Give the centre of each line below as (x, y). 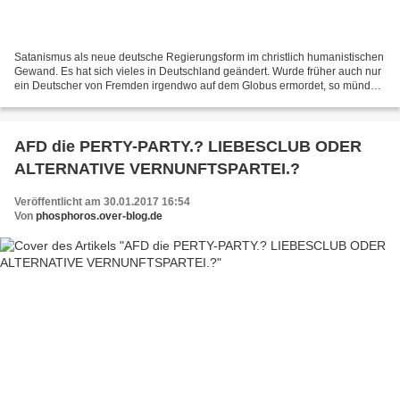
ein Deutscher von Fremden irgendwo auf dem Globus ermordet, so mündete (200, 85)
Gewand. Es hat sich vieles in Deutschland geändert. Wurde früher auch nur (198, 71)
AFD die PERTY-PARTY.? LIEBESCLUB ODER (188, 146)
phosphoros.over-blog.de (99, 216)
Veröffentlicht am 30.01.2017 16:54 (102, 201)
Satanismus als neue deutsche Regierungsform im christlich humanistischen (199, 57)
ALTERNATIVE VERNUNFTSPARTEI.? (157, 168)
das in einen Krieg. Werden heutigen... (107, 100)
